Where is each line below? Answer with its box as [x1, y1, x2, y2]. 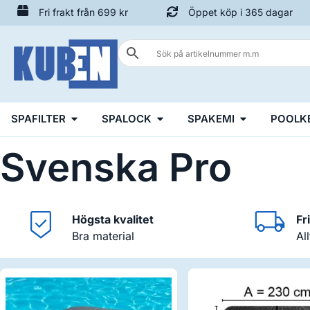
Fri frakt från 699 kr [39, 6, 128, 18]
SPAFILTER [11, 111, 66, 125]
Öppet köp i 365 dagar [188, 6, 293, 18]
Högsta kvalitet [72, 212, 154, 226]
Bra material [72, 229, 134, 243]
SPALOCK [102, 111, 152, 125]
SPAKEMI [188, 111, 235, 125]
